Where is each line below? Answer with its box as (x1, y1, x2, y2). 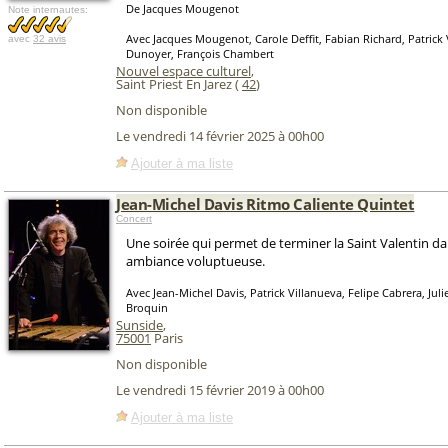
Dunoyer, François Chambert (126, 46, 274, 61)
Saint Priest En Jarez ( (116, 75, 242, 93)
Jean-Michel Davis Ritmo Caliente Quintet (116, 194, 415, 214)
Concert (116, 213, 152, 224)
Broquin (126, 300, 168, 315)
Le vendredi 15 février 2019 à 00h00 (116, 381, 324, 400)
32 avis (33, 33, 66, 44)
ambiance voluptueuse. (126, 252, 265, 270)
